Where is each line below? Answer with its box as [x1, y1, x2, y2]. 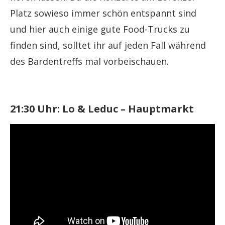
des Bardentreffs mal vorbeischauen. [10, 55, 169, 67]
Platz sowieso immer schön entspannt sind [10, 7, 196, 19]
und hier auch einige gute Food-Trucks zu [10, 23, 190, 35]
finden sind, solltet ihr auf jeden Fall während [10, 39, 206, 51]
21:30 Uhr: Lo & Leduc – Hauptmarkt [10, 101, 194, 116]
